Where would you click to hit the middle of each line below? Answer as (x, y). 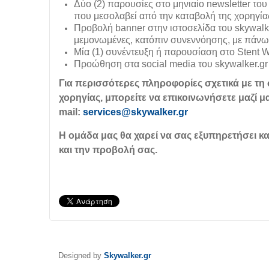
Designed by (81, 256)
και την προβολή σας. (108, 150)
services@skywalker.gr (135, 112)
